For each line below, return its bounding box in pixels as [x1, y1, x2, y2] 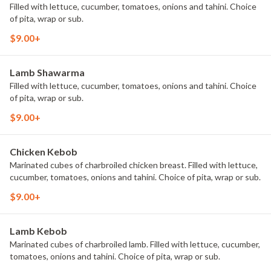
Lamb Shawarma [10, 67, 85, 78]
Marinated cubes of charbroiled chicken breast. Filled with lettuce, [10, 160, 258, 170]
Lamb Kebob [10, 225, 67, 237]
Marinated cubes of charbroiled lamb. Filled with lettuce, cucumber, [10, 239, 260, 249]
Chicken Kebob [10, 146, 77, 157]
